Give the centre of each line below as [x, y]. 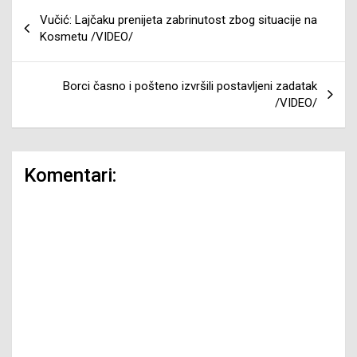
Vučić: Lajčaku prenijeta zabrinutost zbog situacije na [178, 20]
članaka [46, 33]
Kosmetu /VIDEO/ [86, 36]
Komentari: [70, 175]
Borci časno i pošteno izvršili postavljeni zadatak [190, 86]
